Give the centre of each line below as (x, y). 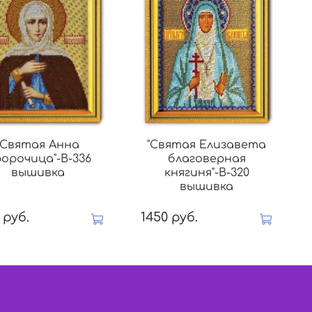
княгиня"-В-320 (206, 173)
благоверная (206, 159)
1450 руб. (169, 217)
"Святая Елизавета (207, 145)
